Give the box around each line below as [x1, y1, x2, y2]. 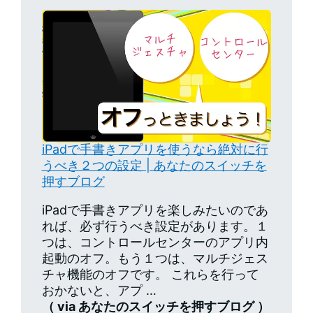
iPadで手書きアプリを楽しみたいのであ [41, 202, 268, 217]
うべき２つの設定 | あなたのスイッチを [41, 157, 267, 173]
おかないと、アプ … [41, 282, 156, 298]
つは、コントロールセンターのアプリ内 [41, 234, 268, 249]
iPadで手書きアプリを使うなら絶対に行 [41, 141, 268, 156]
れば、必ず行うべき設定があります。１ [41, 218, 268, 233]
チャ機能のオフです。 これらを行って [41, 266, 259, 282]
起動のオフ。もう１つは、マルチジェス [41, 250, 268, 265]
